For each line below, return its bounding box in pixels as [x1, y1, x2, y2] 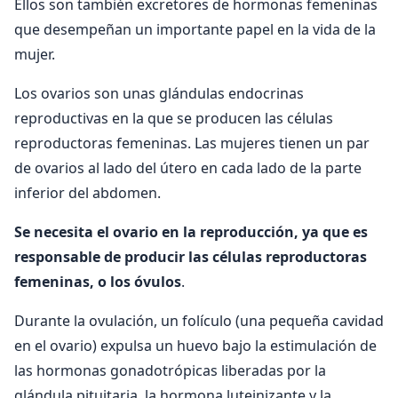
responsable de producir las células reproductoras [14, 246, 367, 267]
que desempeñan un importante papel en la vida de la [14, 19, 376, 39]
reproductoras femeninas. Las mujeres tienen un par [14, 132, 370, 153]
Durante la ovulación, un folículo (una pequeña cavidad [14, 310, 384, 330]
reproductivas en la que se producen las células [14, 107, 333, 128]
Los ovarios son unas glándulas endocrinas [14, 83, 304, 103]
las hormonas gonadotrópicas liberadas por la [14, 360, 326, 380]
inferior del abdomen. [14, 182, 161, 203]
